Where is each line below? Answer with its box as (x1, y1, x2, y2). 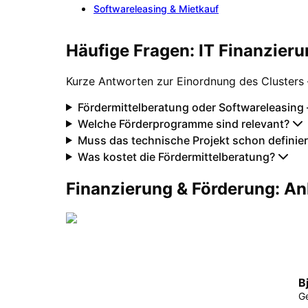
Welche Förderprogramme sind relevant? (77, 117, 289, 131)
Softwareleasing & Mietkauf (93, 3, 219, 15)
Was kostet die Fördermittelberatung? (77, 150, 275, 164)
